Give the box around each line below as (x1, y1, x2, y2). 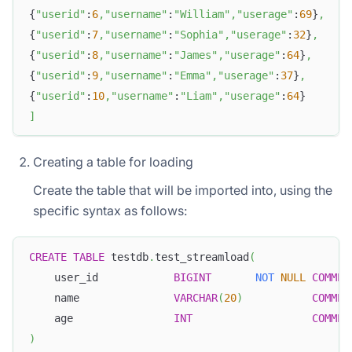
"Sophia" (174, 27, 224, 41)
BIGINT (174, 270, 211, 284)
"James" (174, 48, 218, 61)
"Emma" (174, 68, 211, 82)
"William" (174, 7, 230, 20)
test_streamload (155, 250, 249, 263)
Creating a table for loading (33, 154, 193, 170)
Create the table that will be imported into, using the (33, 182, 332, 199)
